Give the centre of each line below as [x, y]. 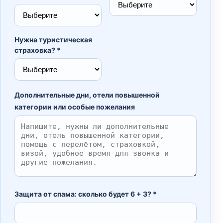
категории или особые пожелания [75, 107]
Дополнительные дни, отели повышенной [87, 95]
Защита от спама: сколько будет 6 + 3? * [86, 194]
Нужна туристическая [53, 40]
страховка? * [38, 50]
